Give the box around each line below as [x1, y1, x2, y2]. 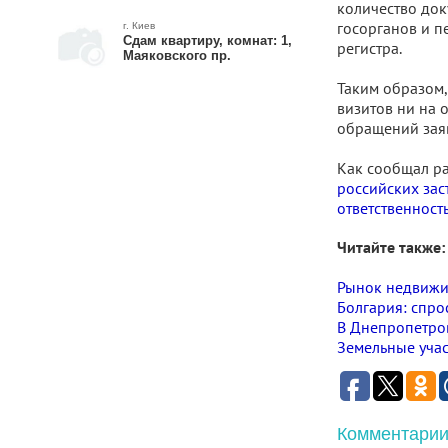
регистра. [336, 38, 402, 58]
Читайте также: [336, 238, 445, 257]
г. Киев [122, 20, 155, 31]
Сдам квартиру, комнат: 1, [122, 33, 292, 48]
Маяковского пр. [122, 48, 231, 63]
